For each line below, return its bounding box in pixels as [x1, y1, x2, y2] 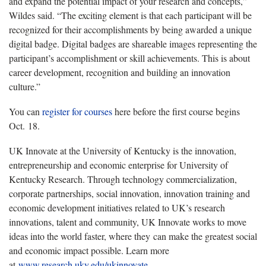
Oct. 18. [9, 119, 40, 132]
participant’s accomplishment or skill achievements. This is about [9, 51, 250, 64]
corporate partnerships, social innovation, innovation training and [9, 186, 250, 199]
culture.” [9, 80, 40, 93]
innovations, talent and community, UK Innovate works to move [9, 215, 246, 228]
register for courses [42, 104, 112, 118]
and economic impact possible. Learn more [9, 243, 169, 256]
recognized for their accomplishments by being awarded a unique [9, 23, 252, 36]
